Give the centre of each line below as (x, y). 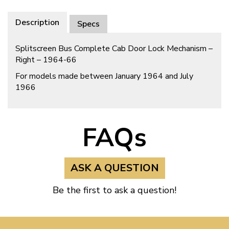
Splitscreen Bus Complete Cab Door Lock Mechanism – (114, 49)
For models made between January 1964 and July (104, 76)
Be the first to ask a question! (114, 190)
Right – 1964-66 (46, 60)
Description (37, 23)
